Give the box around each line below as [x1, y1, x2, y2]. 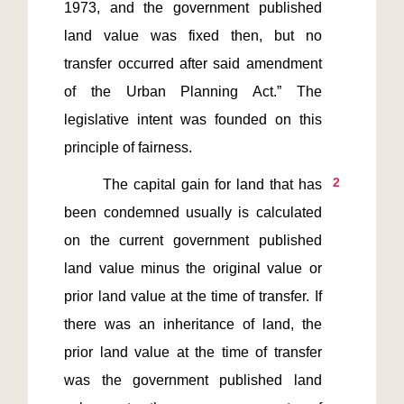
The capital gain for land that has [64, 177, 103, 192]
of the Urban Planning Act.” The [64, 84, 322, 99]
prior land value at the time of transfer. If [64, 289, 322, 304]
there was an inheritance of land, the [64, 317, 322, 332]
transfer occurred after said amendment [64, 56, 322, 71]
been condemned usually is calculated [64, 205, 322, 220]
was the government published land [64, 372, 322, 388]
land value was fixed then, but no [64, 28, 322, 43]
